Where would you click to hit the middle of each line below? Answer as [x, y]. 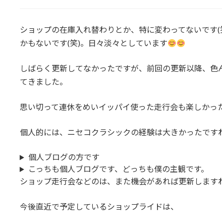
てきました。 [43, 82]
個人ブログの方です [64, 157]
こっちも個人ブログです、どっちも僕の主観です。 [118, 169]
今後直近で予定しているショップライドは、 [99, 207]
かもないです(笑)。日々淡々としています [93, 43]
